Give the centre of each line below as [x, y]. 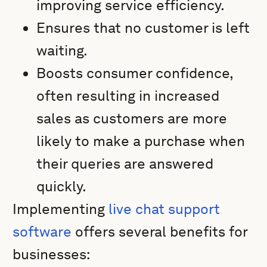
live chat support [164, 209]
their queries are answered [125, 164]
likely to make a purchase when [141, 141]
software [42, 232]
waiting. [62, 50]
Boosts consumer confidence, [135, 73]
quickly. [62, 186]
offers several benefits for [160, 232]
